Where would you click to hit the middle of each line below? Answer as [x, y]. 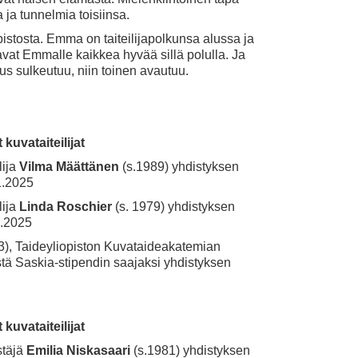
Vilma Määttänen [69, 167]
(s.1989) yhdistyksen [179, 167]
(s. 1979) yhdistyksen [173, 207]
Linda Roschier [66, 207]
